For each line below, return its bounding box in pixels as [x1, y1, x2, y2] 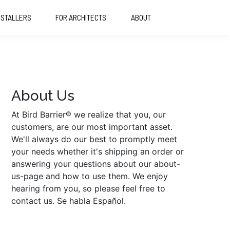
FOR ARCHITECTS [55, 12, 107, 22]
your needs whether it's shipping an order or [11, 146, 184, 157]
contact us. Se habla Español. [11, 196, 126, 206]
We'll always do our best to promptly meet [11, 134, 177, 144]
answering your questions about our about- [11, 159, 180, 169]
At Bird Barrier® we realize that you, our [11, 109, 166, 120]
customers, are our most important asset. [11, 122, 172, 132]
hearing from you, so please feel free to [11, 183, 165, 194]
